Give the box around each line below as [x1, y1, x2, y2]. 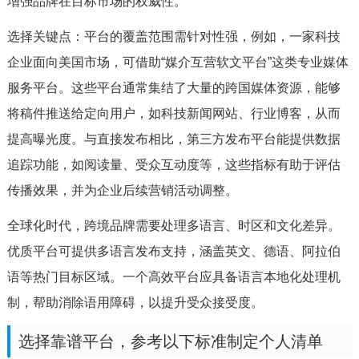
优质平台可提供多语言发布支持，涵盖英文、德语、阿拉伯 [6, 244, 341, 258]
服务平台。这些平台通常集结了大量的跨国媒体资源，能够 [6, 81, 341, 95]
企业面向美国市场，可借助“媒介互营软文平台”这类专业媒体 [6, 55, 349, 69]
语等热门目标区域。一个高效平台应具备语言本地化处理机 [6, 270, 341, 284]
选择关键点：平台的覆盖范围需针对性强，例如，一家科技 [6, 30, 341, 43]
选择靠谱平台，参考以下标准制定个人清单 [18, 333, 323, 350]
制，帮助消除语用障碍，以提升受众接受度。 [6, 296, 264, 309]
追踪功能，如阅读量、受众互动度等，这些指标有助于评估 [6, 158, 341, 171]
